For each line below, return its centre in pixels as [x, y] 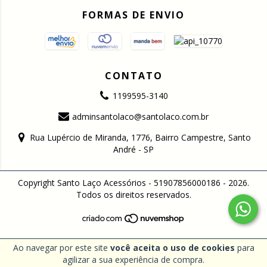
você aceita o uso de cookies [172, 248]
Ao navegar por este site [61, 248]
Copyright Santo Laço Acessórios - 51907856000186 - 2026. [133, 182]
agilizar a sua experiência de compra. [133, 260]
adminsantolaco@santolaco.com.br [141, 116]
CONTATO [133, 75]
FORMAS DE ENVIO [133, 15]
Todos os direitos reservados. [133, 194]
